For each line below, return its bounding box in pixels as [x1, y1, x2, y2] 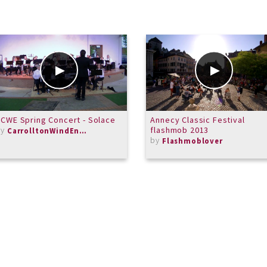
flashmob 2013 [150, 124, 209, 135]
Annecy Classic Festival [150, 114, 245, 125]
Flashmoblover [162, 136, 223, 146]
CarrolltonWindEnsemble [79, 126, 87, 136]
